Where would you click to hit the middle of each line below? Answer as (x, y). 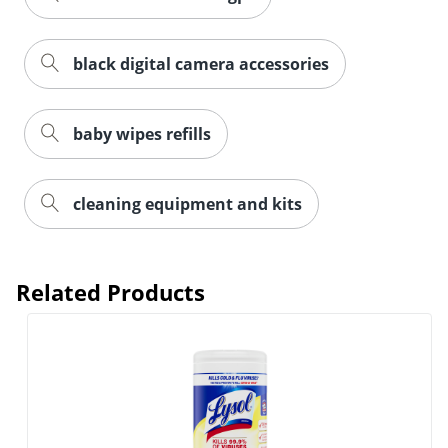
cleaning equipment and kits (187, 204)
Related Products (110, 292)
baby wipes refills (142, 134)
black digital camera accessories (201, 64)
